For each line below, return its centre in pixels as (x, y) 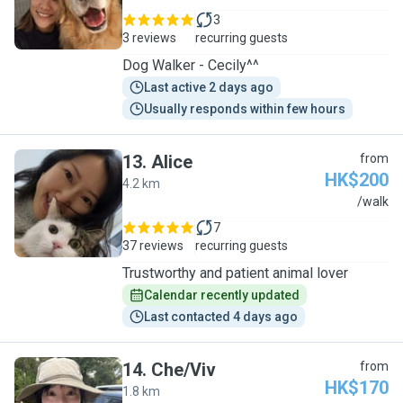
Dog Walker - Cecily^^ (191, 65)
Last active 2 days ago (209, 87)
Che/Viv (184, 370)
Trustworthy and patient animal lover (242, 273)
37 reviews (153, 246)
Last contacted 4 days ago (221, 317)
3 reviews (149, 38)
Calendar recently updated (222, 295)
